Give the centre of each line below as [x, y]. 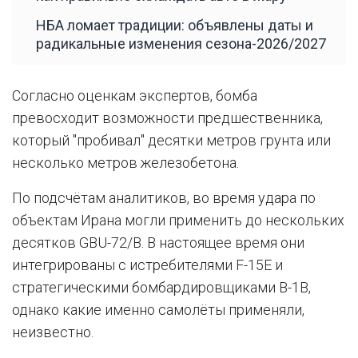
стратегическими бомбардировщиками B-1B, [161, 287]
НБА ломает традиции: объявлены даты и [175, 25]
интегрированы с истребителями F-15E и [147, 265]
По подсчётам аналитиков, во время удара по [164, 197]
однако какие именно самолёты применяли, [158, 309]
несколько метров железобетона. [125, 162]
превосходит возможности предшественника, [167, 117]
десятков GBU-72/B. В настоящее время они [158, 242]
